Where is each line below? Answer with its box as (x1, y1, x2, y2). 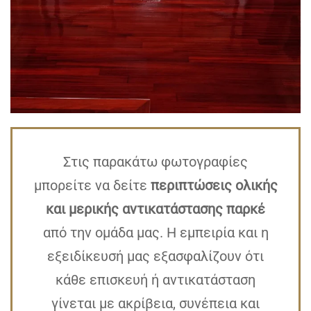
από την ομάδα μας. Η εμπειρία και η (42, 224, 269, 242)
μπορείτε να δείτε (33, 177, 151, 194)
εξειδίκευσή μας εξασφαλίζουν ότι (47, 248, 264, 265)
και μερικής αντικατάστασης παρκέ (46, 201, 265, 218)
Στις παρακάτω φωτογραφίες (63, 153, 248, 171)
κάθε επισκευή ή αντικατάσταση (56, 271, 255, 289)
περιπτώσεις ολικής (150, 177, 278, 194)
